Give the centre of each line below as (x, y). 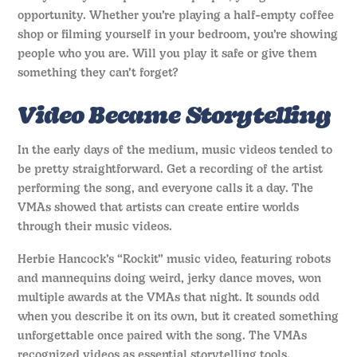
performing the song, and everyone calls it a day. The (166, 190)
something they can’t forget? (98, 74)
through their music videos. (95, 228)
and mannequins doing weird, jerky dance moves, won (170, 279)
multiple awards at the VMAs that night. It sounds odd (169, 298)
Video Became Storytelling (174, 117)
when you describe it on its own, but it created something (178, 317)
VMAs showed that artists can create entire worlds (159, 209)
